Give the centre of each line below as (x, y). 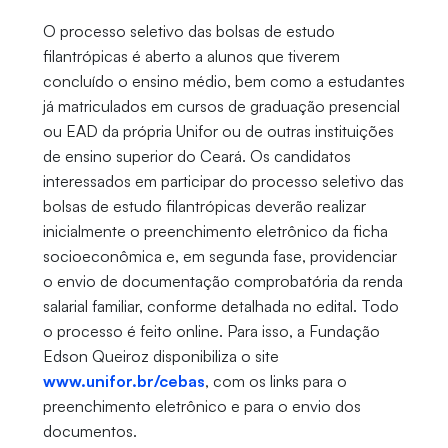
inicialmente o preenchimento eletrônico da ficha (215, 231)
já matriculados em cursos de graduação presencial (221, 106)
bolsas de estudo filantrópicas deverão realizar (204, 206)
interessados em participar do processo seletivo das (223, 181)
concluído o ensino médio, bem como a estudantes (223, 81)
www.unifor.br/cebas (123, 381)
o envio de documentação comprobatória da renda (222, 281)
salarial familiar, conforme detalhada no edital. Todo (220, 306)
